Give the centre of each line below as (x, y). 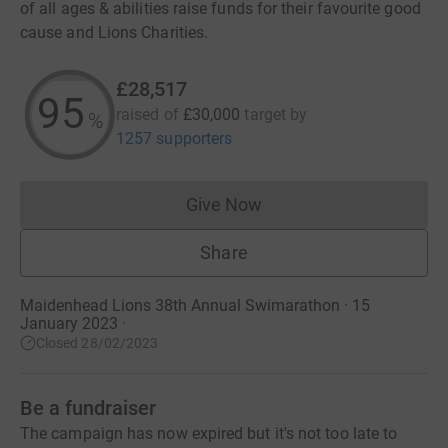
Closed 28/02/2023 (97, 343)
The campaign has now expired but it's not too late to (209, 433)
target (265, 114)
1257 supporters (174, 138)
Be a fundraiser (88, 408)
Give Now (224, 204)
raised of (147, 114)
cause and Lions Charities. (114, 32)
